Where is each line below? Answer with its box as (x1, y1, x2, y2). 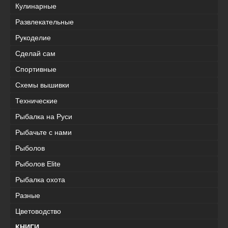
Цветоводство (15, 207, 61, 215)
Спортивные (15, 65, 56, 73)
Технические (15, 96, 58, 105)
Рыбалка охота (15, 175, 65, 184)
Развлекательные (15, 17, 74, 26)
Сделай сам (15, 49, 55, 58)
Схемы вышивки (15, 80, 69, 89)
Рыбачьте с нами (15, 128, 72, 136)
